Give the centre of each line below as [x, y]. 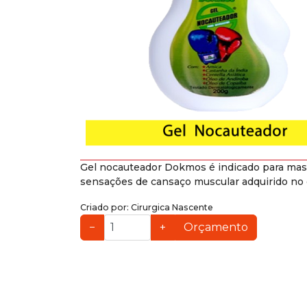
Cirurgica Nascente [172, 207]
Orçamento [216, 227]
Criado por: [106, 207]
